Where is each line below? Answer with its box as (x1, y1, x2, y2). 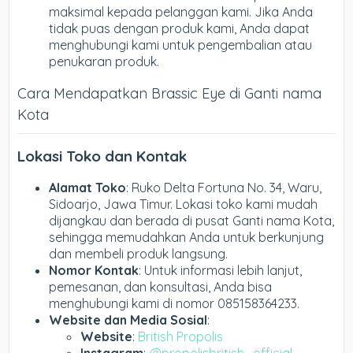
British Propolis (138, 329, 224, 345)
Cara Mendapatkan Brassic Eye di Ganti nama (17, 84, 322, 102)
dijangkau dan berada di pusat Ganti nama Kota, (49, 213, 335, 229)
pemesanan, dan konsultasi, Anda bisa (49, 279, 273, 295)
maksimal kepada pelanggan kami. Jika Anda (49, 3, 314, 20)
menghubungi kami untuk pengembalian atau (49, 36, 313, 53)
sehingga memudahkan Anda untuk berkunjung (49, 229, 325, 246)
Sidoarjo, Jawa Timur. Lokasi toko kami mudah (49, 196, 318, 213)
